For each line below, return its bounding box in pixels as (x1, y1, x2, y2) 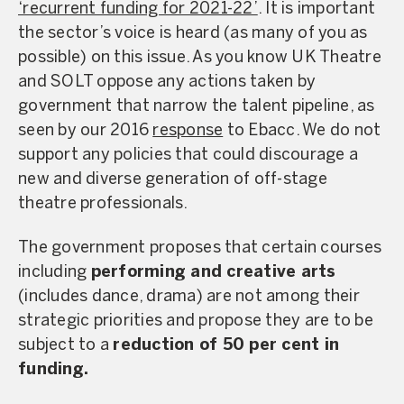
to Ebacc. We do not (223, 123, 381, 139)
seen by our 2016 (18, 123, 153, 139)
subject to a (18, 338, 114, 353)
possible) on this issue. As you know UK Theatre (18, 50, 381, 66)
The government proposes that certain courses (18, 241, 381, 256)
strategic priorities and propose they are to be (18, 314, 373, 329)
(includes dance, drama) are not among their (18, 289, 360, 305)
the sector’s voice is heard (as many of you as (18, 25, 368, 41)
